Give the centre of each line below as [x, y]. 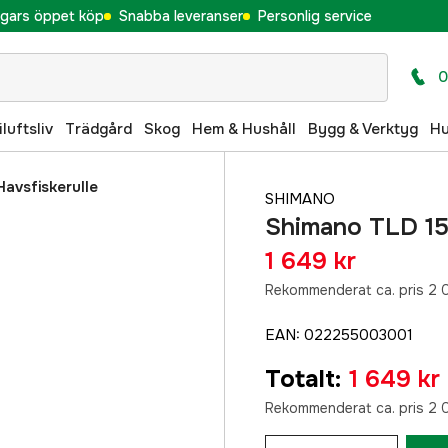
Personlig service [314, 15]
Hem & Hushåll [244, 128]
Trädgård [98, 128]
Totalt [300, 379]
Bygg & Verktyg [363, 128]
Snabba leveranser [180, 15]
